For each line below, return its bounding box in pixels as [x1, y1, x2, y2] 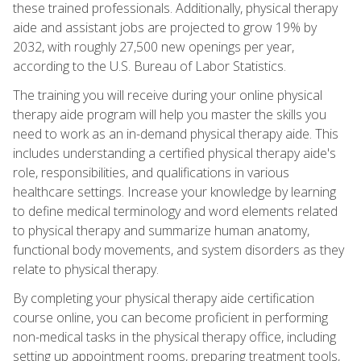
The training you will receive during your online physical [13, 85, 322, 104]
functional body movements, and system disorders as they [13, 240, 344, 259]
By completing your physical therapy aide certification [13, 288, 314, 307]
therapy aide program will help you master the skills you [13, 105, 326, 123]
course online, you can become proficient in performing [13, 308, 328, 326]
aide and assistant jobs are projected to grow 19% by [13, 18, 317, 36]
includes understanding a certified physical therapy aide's [13, 143, 336, 162]
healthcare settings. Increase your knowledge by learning [13, 182, 336, 201]
